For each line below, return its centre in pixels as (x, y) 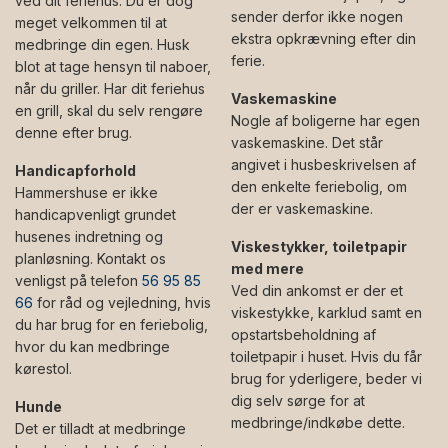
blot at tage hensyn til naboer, (113, 67)
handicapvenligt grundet (95, 215)
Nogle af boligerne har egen (325, 121)
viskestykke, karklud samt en (326, 313)
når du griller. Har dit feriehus (110, 89)
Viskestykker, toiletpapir (319, 247)
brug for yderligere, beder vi (326, 379)
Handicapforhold (75, 171)
